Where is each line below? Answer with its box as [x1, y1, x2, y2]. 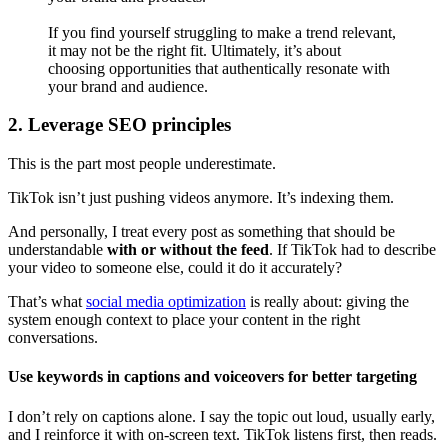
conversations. [8, 329, 98, 347]
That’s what [8, 293, 86, 311]
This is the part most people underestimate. [8, 155, 280, 173]
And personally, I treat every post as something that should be [8, 223, 395, 241]
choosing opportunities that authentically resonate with [48, 59, 390, 77]
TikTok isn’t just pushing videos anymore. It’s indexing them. [8, 189, 398, 207]
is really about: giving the [246, 293, 409, 311]
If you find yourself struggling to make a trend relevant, [48, 23, 396, 41]
